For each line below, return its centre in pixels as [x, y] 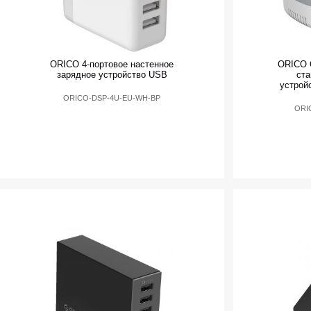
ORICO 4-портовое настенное [112, 65]
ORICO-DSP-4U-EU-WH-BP [112, 98]
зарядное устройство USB [112, 75]
